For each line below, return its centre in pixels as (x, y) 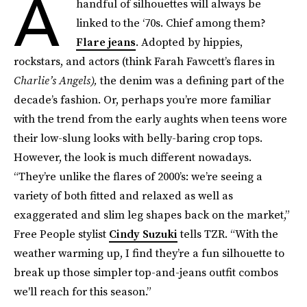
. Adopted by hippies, (189, 42)
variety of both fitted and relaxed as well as (123, 195)
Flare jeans (106, 42)
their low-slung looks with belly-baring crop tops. (138, 138)
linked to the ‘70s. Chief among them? (171, 23)
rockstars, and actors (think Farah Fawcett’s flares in (144, 61)
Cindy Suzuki (143, 234)
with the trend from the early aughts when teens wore (150, 119)
